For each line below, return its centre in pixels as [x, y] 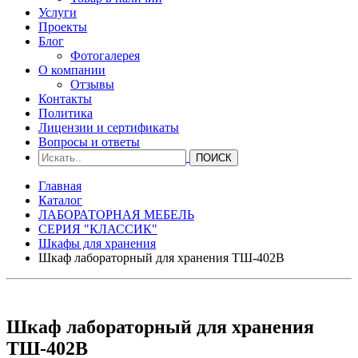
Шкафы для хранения [97, 243]
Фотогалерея [105, 56]
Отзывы [92, 84]
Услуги [58, 12]
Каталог [60, 200]
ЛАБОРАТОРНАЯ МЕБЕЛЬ [116, 215]
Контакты [65, 99]
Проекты [63, 27]
